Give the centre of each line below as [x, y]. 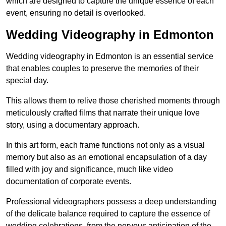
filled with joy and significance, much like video [90, 169]
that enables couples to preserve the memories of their [102, 68]
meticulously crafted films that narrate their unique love [103, 113]
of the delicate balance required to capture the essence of [108, 214]
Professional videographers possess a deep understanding [111, 202]
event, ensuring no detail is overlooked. [76, 13]
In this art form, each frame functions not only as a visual [105, 145]
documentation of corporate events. [69, 181]
